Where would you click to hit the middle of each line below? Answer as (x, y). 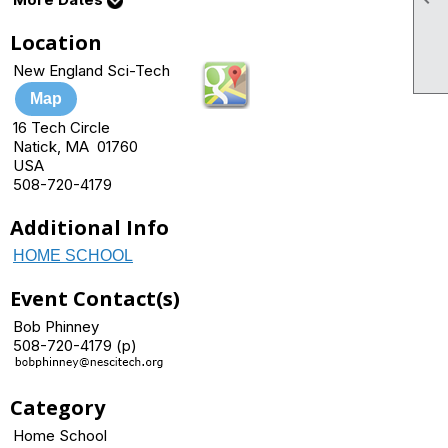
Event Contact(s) (95, 298)
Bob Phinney (56, 326)
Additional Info (89, 227)
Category (57, 407)
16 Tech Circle (61, 127)
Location (56, 42)
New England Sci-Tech (91, 70)
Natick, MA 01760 (75, 146)
